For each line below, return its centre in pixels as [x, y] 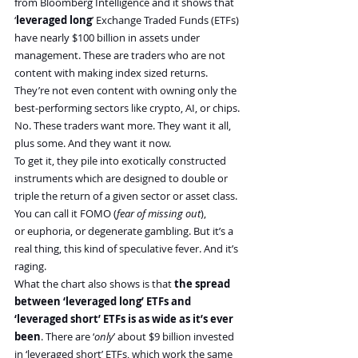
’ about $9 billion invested [175, 336]
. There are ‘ [68, 336]
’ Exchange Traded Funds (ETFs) [167, 20]
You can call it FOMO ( [66, 213]
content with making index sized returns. [112, 73]
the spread [202, 284]
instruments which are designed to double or [122, 178]
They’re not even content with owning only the [127, 90]
